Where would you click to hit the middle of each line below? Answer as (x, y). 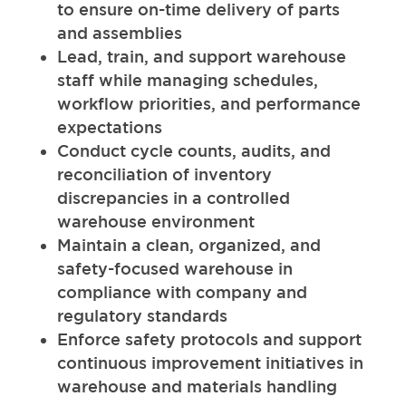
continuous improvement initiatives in (210, 362)
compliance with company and (182, 291)
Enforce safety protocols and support (209, 338)
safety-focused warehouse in (174, 268)
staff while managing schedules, (187, 79)
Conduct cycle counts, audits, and (193, 150)
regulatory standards (144, 315)
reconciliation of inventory (164, 174)
